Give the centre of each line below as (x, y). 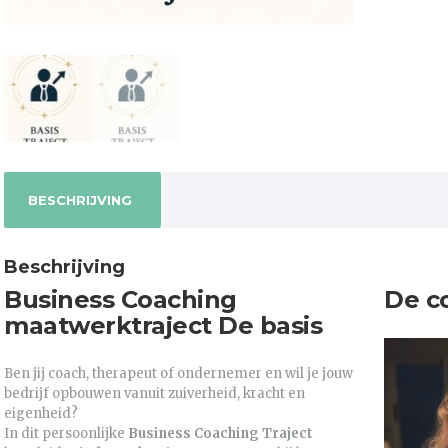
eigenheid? (41, 414)
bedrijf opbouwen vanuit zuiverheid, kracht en (154, 394)
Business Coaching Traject (220, 434)
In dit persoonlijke (66, 434)
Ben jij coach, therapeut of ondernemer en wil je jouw (178, 374)
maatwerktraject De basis (163, 326)
